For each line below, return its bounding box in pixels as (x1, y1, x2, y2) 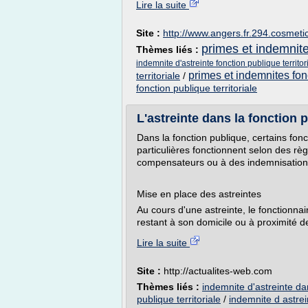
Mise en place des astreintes (137, 188, 261, 199)
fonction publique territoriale (136, 82, 257, 93)
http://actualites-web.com (164, 265, 272, 276)
